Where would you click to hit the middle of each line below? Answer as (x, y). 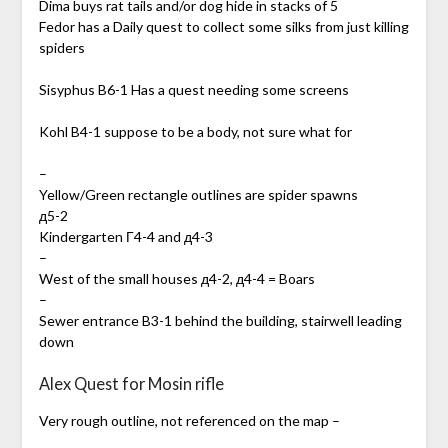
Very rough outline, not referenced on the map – (189, 421)
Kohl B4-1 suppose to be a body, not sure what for (195, 132)
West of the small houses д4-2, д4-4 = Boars (176, 279)
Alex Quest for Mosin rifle (131, 384)
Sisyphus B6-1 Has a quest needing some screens (193, 90)
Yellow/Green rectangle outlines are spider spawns (198, 195)
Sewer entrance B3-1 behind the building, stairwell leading (220, 321)
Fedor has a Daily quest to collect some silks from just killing (223, 27)
